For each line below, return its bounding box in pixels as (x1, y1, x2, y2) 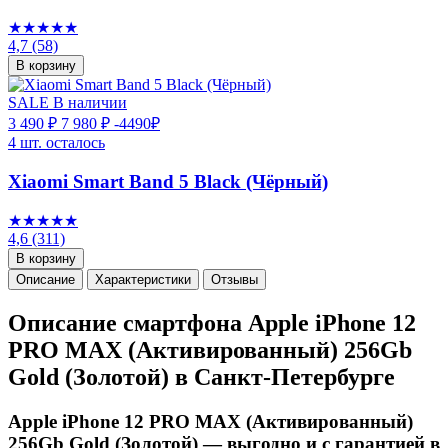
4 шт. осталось (8, 133, 105, 151)
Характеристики (95, 272, 191, 288)
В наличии (53, 93, 127, 111)
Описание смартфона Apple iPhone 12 (8, 310, 416, 337)
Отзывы (211, 272, 258, 288)
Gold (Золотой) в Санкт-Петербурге (8, 364, 395, 391)
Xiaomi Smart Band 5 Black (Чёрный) (8, 170, 328, 192)
